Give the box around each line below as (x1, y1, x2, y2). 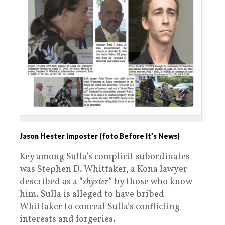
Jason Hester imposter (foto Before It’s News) (20, 132, 180, 141)
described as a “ (20, 176, 83, 189)
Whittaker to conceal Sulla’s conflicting (20, 201, 180, 214)
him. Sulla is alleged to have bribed (20, 188, 164, 201)
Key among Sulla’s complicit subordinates (20, 151, 190, 164)
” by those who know (108, 176, 192, 189)
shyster (83, 176, 108, 189)
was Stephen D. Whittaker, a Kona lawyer (20, 163, 187, 176)
